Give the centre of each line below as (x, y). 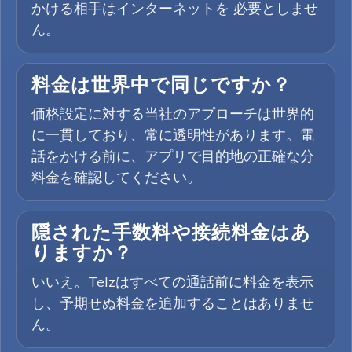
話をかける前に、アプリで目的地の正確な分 (173, 156)
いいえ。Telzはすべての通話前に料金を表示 (172, 282)
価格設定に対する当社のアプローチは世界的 (173, 114)
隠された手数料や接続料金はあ (171, 234)
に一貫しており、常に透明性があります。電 (173, 135)
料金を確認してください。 (116, 177)
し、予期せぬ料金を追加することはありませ (173, 303)
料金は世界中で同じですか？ (161, 86)
